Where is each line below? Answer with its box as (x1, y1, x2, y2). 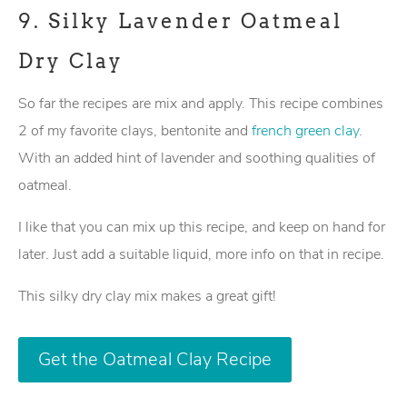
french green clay (252, 120, 359, 141)
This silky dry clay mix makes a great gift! (18, 285, 276, 306)
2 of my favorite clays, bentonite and (18, 120, 252, 141)
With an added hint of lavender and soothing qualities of (18, 147, 375, 168)
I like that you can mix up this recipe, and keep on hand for (18, 216, 385, 237)
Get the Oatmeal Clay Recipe (38, 346, 272, 372)
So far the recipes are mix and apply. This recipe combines (18, 93, 383, 114)
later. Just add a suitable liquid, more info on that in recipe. (18, 243, 384, 264)
